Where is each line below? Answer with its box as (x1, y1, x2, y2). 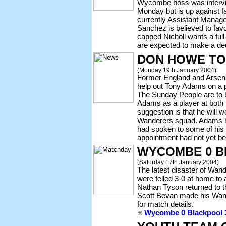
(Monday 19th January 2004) (137, 67, 216, 73)
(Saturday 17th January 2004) (137, 159, 219, 165)
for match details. (137, 200, 194, 208)
